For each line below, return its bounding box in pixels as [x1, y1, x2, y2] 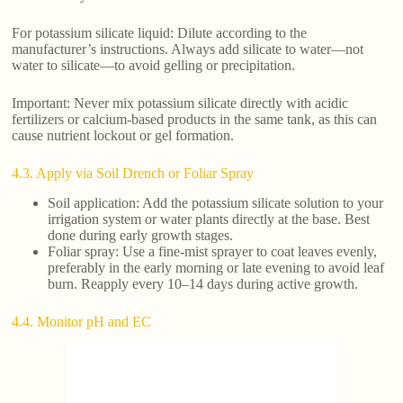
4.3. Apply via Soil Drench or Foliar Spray [12, 166, 255, 182]
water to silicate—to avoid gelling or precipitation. [12, 58, 296, 74]
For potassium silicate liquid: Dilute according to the [12, 25, 308, 41]
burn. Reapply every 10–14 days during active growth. [48, 275, 359, 291]
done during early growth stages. [48, 227, 234, 243]
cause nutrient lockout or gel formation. [12, 128, 235, 144]
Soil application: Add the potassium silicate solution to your [48, 194, 384, 210]
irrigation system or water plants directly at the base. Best [48, 210, 371, 227]
